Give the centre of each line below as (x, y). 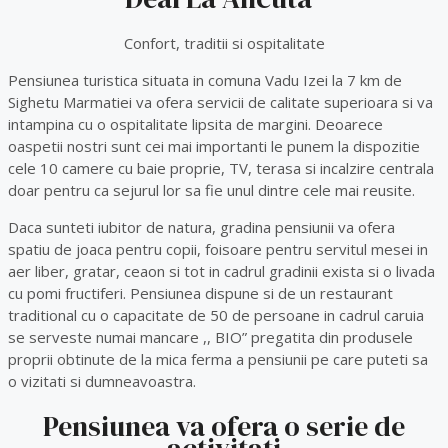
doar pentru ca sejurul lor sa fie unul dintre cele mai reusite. (211, 189)
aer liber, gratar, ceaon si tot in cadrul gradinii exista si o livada (221, 270)
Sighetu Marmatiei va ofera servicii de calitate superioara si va (220, 101)
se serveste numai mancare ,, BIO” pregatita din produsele (210, 336)
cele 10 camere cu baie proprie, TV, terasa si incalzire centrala (221, 167)
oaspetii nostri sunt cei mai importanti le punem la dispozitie (214, 145)
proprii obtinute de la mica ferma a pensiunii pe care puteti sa (218, 358)
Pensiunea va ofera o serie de (224, 426)
